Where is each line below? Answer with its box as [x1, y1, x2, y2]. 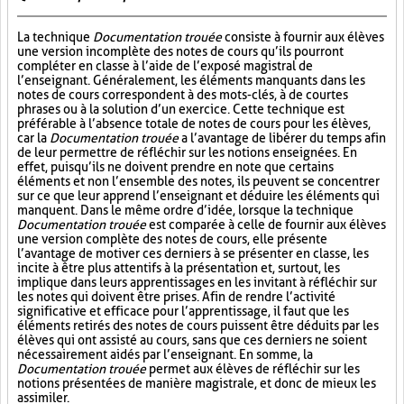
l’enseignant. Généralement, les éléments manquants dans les [17, 73, 365, 87]
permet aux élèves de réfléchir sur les [146, 362, 360, 376]
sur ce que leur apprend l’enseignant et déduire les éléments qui [17, 188, 380, 203]
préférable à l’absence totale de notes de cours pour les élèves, [17, 116, 371, 131]
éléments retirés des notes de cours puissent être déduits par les [17, 318, 379, 333]
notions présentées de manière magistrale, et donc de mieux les [17, 376, 376, 390]
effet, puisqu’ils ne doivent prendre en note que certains [17, 160, 334, 174]
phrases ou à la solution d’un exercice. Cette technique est [17, 102, 344, 116]
